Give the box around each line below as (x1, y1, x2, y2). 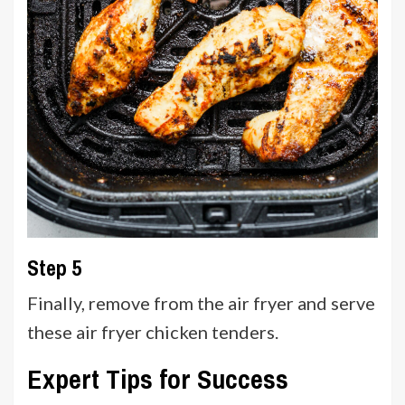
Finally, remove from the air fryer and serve (27, 291, 375, 314)
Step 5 (27, 252, 81, 282)
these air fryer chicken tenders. (27, 320, 278, 343)
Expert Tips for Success (27, 360, 288, 397)
